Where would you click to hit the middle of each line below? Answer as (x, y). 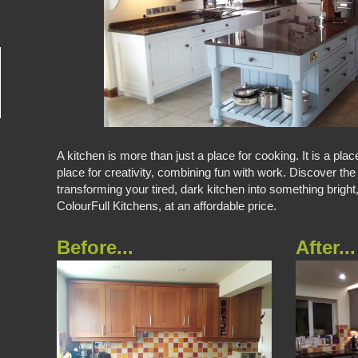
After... (326, 248)
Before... (95, 248)
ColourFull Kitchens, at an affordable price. (167, 205)
